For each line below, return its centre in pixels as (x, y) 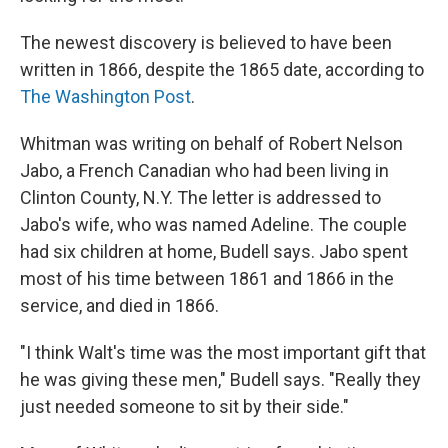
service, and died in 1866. (119, 305)
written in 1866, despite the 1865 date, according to (222, 69)
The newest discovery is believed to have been (206, 42)
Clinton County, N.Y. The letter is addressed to (200, 197)
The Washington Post (105, 96)
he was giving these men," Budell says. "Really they (220, 379)
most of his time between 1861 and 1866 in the (207, 278)
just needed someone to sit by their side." (184, 406)
